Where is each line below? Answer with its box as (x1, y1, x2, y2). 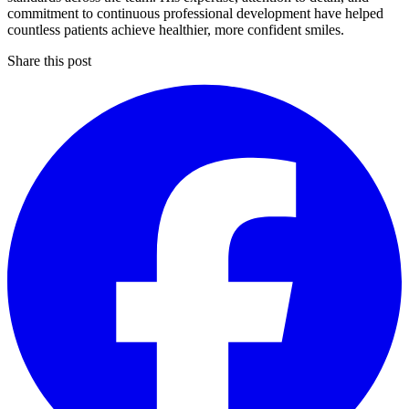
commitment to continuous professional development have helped (7, 5, 383, 22)
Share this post (7, 53, 91, 69)
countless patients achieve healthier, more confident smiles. (7, 22, 344, 38)
